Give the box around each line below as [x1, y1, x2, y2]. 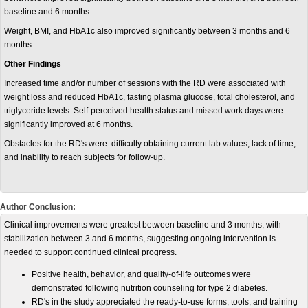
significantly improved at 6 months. [4, 120, 133, 129]
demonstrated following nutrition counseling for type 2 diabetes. [32, 283, 267, 293]
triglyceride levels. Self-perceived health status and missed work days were [4, 106, 283, 115]
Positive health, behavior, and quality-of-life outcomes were [32, 269, 251, 279]
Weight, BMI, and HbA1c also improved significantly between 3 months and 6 [4, 26, 290, 36]
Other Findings [4, 59, 61, 69]
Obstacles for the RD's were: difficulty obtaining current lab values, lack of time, [4, 139, 296, 148]
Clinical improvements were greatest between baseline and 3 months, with [4, 220, 281, 230]
